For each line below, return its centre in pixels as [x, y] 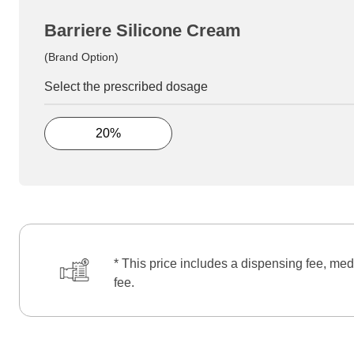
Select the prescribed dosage [126, 86]
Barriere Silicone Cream [143, 30]
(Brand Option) [81, 56]
